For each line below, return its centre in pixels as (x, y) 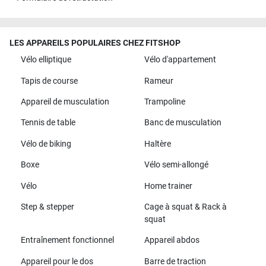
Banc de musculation (183, 123)
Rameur (159, 81)
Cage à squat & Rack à (185, 207)
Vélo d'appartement (180, 60)
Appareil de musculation (65, 102)
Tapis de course (49, 81)
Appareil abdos (172, 240)
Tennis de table (48, 123)
